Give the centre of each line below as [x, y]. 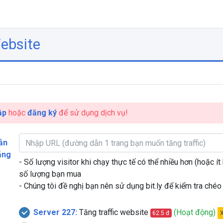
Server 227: [55, 213]
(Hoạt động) [195, 213]
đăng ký [42, 113]
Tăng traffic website [113, 213]
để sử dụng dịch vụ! [92, 113]
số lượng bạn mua [50, 174]
